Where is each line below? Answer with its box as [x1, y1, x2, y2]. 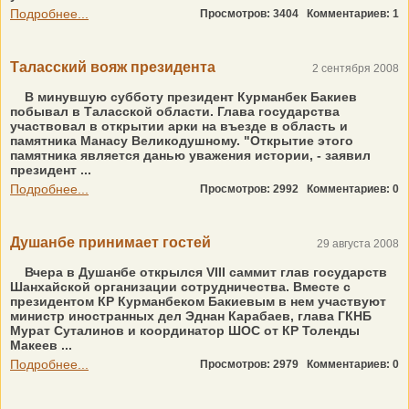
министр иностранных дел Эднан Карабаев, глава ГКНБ [10, 309, 372, 323]
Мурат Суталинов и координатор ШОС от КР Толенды [10, 323, 360, 338]
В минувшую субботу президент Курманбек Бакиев [21, 89, 357, 104]
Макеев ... [10, 338, 72, 352]
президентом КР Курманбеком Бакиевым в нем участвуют [10, 294, 386, 309]
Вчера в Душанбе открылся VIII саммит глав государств [21, 265, 387, 279]
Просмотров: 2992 [200, 183, 307, 195]
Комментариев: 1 [307, 7, 399, 20]
